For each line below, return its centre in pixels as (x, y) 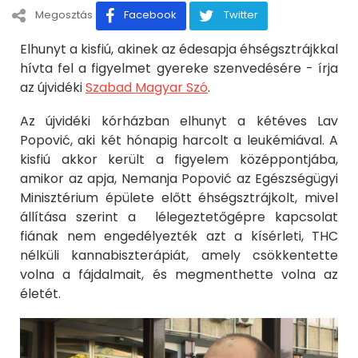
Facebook (150, 15)
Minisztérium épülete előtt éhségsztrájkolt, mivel (179, 198)
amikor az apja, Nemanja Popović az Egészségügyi (179, 179)
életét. (40, 294)
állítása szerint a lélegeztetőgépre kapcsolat (179, 217)
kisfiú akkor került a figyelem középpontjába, (179, 160)
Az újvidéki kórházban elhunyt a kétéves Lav (179, 121)
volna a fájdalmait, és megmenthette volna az (179, 275)
